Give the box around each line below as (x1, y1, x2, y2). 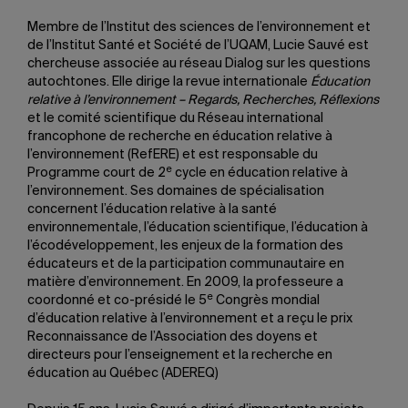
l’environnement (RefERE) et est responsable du (27, 148, 318, 161)
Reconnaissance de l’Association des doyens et (27, 331, 318, 343)
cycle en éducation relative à (172, 167, 348, 179)
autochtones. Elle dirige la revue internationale (27, 76, 311, 88)
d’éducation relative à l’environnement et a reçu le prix (27, 312, 352, 325)
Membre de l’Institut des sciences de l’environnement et (27, 21, 371, 34)
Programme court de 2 (27, 167, 166, 179)
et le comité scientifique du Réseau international (27, 112, 323, 125)
